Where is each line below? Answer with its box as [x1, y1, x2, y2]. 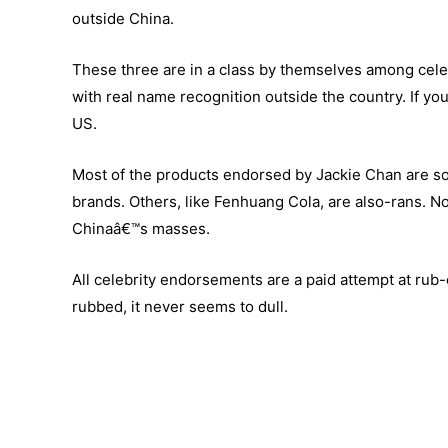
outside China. [72, 9, 174, 29]
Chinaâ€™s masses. [72, 219, 210, 239]
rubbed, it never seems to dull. [72, 297, 288, 317]
